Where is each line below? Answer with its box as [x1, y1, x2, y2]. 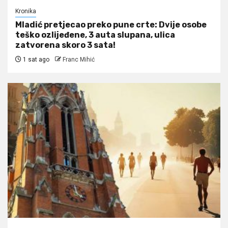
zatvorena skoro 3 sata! [15, 40, 116, 50]
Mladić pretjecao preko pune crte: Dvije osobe [15, 19, 207, 30]
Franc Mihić [63, 55, 95, 63]
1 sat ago [21, 55, 49, 63]
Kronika [15, 7, 36, 15]
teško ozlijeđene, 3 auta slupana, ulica [15, 30, 175, 40]
